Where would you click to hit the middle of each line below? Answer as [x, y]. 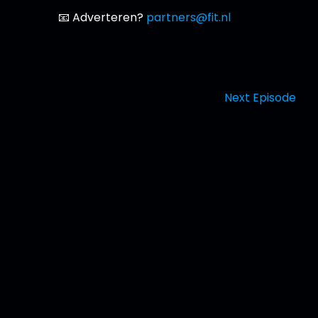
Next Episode [261, 97]
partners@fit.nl [189, 17]
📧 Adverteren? [103, 17]
